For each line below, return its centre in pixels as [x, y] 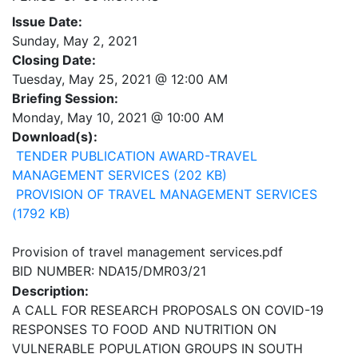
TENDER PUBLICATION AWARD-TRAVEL [135, 156]
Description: [50, 291]
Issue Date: [47, 22]
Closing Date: [54, 60]
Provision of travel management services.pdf [147, 252]
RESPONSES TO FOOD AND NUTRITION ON [144, 330]
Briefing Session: [65, 99]
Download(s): [55, 137]
